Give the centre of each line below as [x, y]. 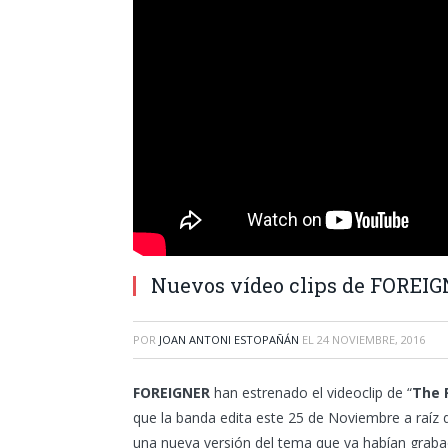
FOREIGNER [171, 392]
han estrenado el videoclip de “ [311, 392]
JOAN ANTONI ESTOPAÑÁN [229, 339]
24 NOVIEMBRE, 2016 [371, 339]
